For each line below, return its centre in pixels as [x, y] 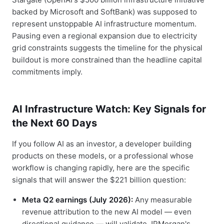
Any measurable [162, 200]
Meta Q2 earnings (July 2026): [77, 200]
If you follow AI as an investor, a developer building [102, 144]
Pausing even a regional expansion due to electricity [104, 36]
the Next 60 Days [54, 123]
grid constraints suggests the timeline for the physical [107, 48]
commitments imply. [47, 72]
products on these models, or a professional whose [103, 156]
